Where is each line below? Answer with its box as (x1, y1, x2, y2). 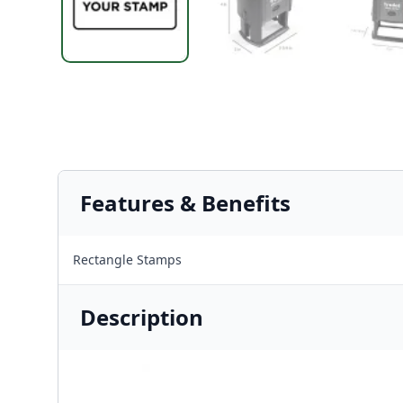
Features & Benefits (80, 188, 291, 218)
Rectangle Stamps (73, 251, 182, 268)
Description (80, 302, 203, 332)
